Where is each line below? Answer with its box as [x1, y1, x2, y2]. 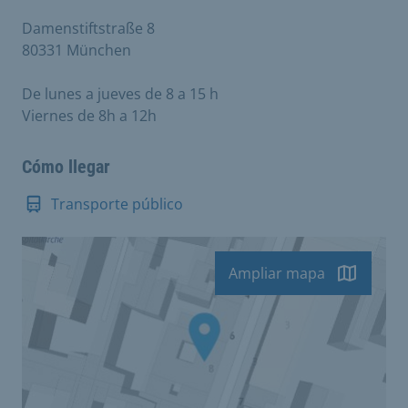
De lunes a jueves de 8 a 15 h [22, 83, 219, 104]
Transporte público [51, 193, 183, 214]
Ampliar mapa [229, 262, 325, 283]
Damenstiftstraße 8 [22, 17, 155, 38]
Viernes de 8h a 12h [22, 105, 157, 126]
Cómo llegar [22, 155, 110, 178]
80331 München [22, 39, 131, 60]
